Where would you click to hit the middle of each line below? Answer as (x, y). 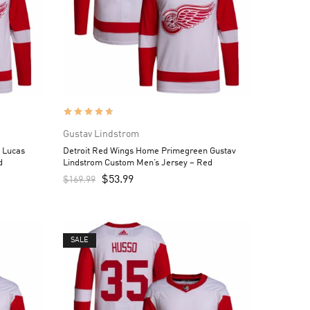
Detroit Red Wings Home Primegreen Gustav (149, 151)
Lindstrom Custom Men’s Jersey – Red (138, 163)
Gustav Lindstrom (101, 134)
